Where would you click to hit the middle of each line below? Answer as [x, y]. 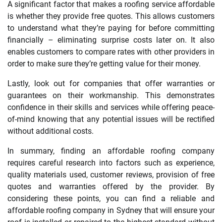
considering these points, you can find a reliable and [111, 199]
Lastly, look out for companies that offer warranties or [111, 84]
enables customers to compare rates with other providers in [111, 52]
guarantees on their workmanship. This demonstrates [111, 96]
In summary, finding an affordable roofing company [111, 151]
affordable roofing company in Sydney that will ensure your [111, 211]
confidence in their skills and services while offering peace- [111, 108]
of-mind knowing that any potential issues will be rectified [111, 119]
